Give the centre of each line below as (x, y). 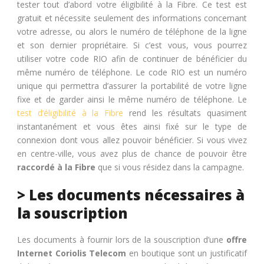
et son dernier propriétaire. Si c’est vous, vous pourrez (132, 45)
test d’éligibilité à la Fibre (70, 113)
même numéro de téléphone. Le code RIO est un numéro (132, 72)
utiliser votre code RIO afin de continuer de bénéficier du (132, 58)
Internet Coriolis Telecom (72, 253)
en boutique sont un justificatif (187, 253)
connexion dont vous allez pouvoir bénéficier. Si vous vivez (132, 140)
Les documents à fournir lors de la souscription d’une (121, 239)
